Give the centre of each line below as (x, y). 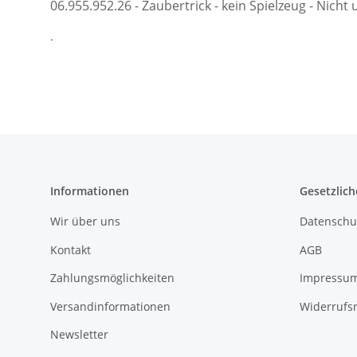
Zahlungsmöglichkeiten (112, 278)
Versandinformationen (110, 306)
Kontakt (71, 249)
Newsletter (79, 334)
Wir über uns (85, 222)
